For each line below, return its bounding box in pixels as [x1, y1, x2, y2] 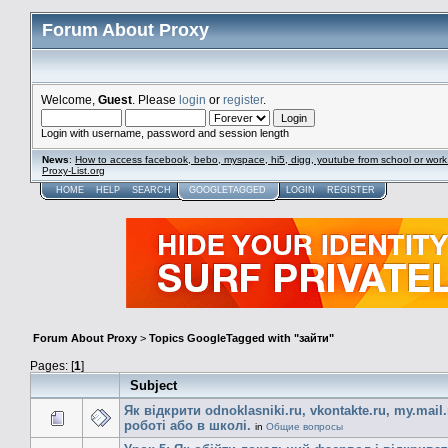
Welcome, [41, 93, 98, 106]
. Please [132, 93, 179, 106]
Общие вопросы [266, 420, 343, 432]
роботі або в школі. [124, 417, 251, 433]
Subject [130, 377, 177, 393]
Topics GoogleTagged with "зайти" [149, 332, 334, 345]
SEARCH [132, 185, 171, 195]
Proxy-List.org [42, 165, 105, 176]
